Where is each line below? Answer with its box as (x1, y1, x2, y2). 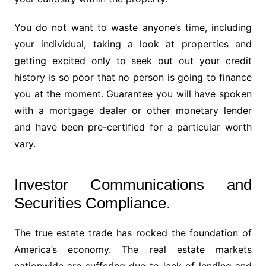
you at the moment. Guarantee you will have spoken (14, 88, 252, 100)
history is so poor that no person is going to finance (14, 71, 252, 84)
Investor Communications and (14, 176, 252, 194)
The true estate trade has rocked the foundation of (14, 227, 252, 239)
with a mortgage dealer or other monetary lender (14, 104, 252, 117)
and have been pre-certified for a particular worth (14, 121, 252, 134)
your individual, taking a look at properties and (14, 38, 252, 50)
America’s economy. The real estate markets (14, 243, 252, 256)
